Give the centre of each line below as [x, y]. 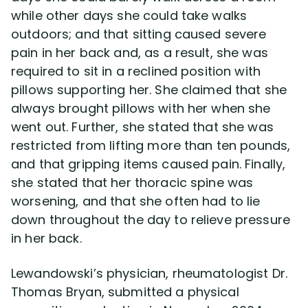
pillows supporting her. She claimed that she [149, 90]
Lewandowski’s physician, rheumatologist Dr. [150, 273]
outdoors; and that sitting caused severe [139, 34]
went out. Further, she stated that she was [142, 127]
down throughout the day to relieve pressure [151, 220]
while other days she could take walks [129, 15]
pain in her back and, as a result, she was [140, 53]
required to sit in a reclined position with [136, 71]
